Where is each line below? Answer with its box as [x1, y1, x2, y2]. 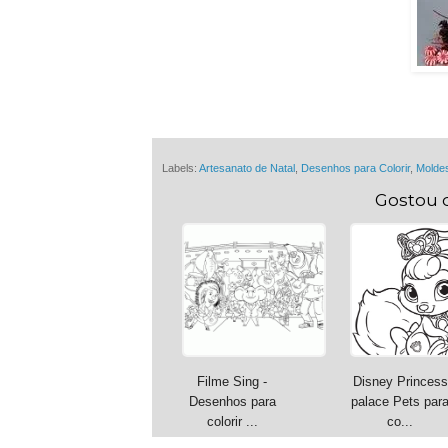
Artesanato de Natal [199, 162, 295, 175]
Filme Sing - [197, 374, 267, 390]
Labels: [162, 162, 199, 175]
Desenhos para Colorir [301, 162, 410, 175]
